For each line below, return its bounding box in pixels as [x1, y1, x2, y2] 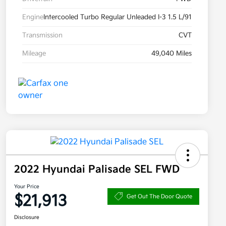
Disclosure [14, 214, 39, 221]
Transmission [22, 31, 63, 40]
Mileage [22, 49, 46, 58]
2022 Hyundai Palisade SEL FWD [14, 163, 180, 176]
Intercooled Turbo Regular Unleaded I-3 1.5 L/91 [43, 13, 192, 22]
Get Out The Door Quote [127, 193, 192, 200]
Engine [22, 13, 43, 22]
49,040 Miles [151, 49, 192, 58]
